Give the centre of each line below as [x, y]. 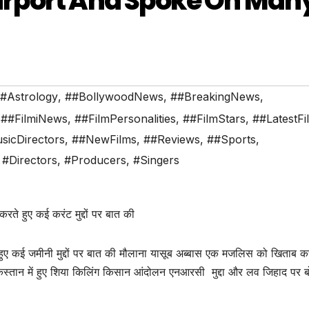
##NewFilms [104, 140]
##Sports [231, 140]
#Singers [156, 160]
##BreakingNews [215, 97]
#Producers [95, 160]
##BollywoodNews [114, 97]
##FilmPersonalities [125, 119]
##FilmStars [214, 119]
